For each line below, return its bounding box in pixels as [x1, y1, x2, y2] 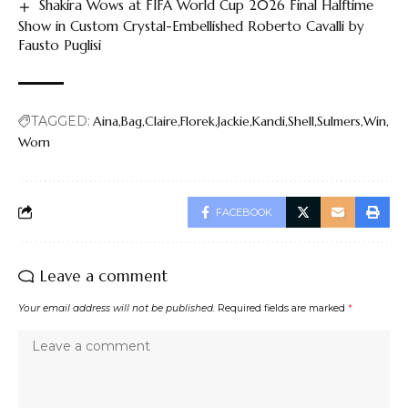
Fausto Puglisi [18, 36, 101, 54]
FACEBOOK [216, 205, 272, 219]
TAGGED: [31, 112, 90, 129]
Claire [145, 112, 178, 129]
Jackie [218, 112, 250, 129]
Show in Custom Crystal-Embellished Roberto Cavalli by [18, 16, 364, 35]
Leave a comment [40, 265, 168, 286]
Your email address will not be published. [18, 301, 215, 314]
